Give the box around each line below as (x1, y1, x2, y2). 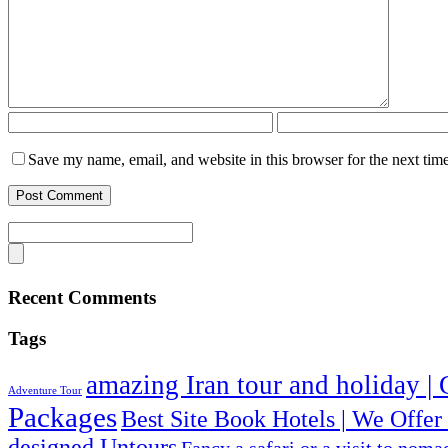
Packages (8, 401, 117, 434)
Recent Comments (8, 287, 156, 308)
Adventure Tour (8, 385, 82, 397)
